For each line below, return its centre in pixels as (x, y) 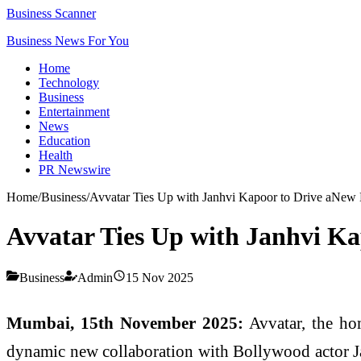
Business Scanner (51, 13)
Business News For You (68, 41)
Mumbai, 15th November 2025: (125, 322)
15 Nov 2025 (160, 277)
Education (64, 141)
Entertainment (74, 112)
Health (56, 155)
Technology (69, 83)
